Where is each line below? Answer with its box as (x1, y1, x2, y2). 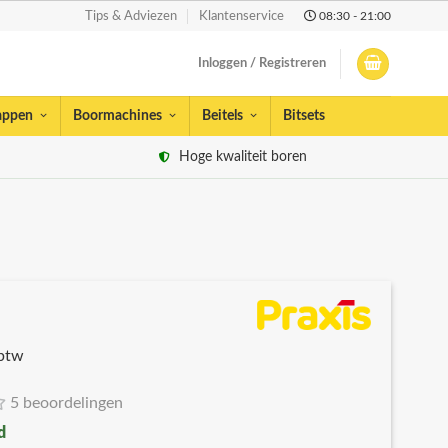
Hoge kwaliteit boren (174, 150, 307, 164)
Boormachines (73, 109, 162, 123)
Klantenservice (199, 10, 285, 22)
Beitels (202, 109, 243, 123)
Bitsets (283, 109, 325, 123)
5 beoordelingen (10, 395, 123, 412)
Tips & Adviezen (85, 10, 177, 22)
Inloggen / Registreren (197, 57, 326, 69)
